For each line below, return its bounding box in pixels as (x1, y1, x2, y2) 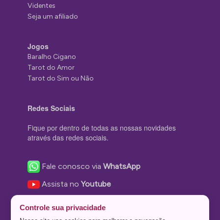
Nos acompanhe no (42, 196, 114, 206)
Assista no (42, 179, 82, 189)
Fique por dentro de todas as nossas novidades (27, 122, 176, 133)
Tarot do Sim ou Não (27, 74, 94, 82)
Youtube (81, 179, 111, 189)
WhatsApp (103, 161, 141, 171)
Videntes (27, 1, 56, 10)
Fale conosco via (42, 161, 104, 171)
